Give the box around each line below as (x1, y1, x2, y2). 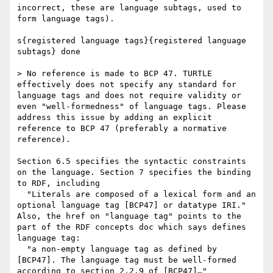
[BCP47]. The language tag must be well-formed (17, 255, 236, 265)
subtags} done (17, 47, 80, 57)
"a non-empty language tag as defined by (17, 244, 27, 254)
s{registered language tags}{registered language (17, 36, 246, 46)
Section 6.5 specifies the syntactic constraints (17, 157, 246, 166)
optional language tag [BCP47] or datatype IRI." (17, 200, 246, 210)
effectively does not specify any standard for (17, 80, 236, 90)
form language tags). (17, 14, 115, 24)
